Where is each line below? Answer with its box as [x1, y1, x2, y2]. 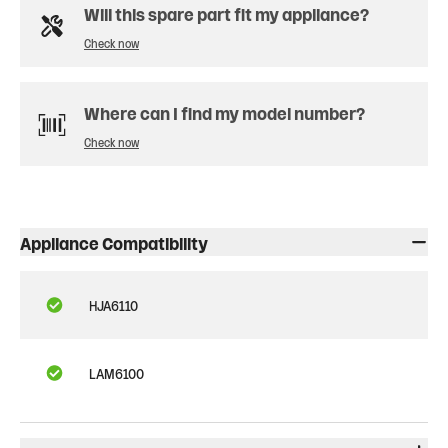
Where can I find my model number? [84, 101, 365, 123]
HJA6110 [89, 296, 138, 313]
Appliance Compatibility [20, 231, 208, 253]
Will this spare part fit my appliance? [84, 2, 369, 24]
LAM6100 [89, 364, 144, 381]
